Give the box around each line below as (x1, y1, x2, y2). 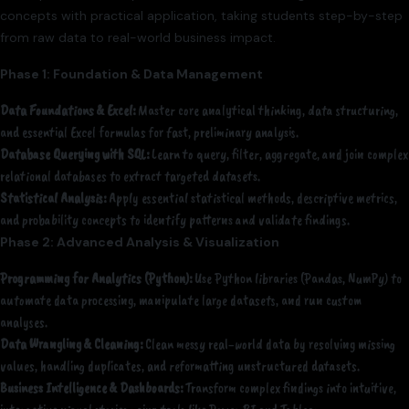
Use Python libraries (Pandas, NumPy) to (192, 269, 402, 288)
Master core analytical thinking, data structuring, (135, 101, 398, 121)
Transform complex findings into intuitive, (183, 379, 396, 398)
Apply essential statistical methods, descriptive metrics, (106, 189, 397, 208)
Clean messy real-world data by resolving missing (142, 335, 395, 354)
